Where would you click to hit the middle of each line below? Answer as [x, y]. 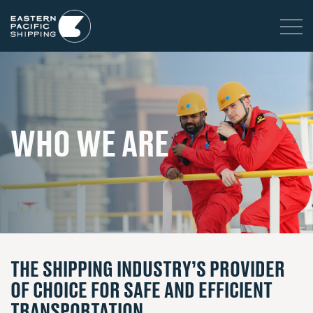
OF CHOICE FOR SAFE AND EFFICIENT [141, 289]
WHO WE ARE [90, 143]
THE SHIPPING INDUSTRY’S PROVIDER [148, 268]
